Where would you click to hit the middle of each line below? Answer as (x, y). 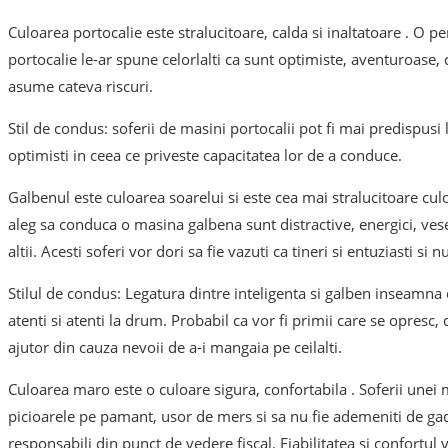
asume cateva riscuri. (80, 86)
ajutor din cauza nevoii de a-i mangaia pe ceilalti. (175, 347)
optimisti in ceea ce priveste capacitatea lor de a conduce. (205, 155)
